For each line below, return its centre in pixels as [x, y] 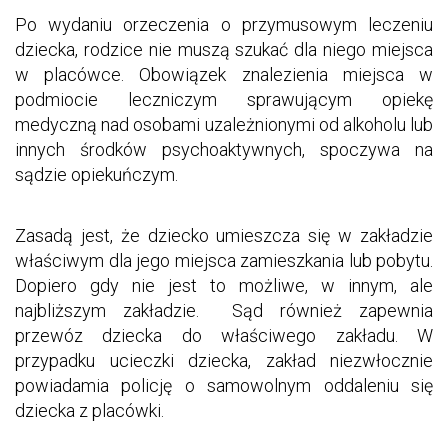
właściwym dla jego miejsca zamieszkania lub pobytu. [224, 260]
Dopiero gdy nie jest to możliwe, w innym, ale [224, 285]
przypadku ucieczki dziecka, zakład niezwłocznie [224, 360]
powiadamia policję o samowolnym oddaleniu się [224, 385]
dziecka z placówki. [89, 410]
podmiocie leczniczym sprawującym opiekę [224, 99]
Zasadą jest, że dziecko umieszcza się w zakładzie [224, 235]
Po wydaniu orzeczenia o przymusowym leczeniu [224, 24]
